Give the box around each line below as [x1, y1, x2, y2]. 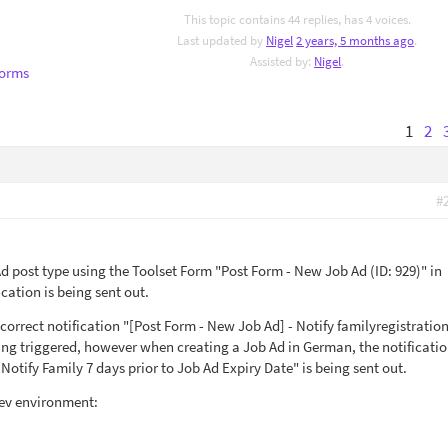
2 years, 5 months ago [296, 32, 415, 49]
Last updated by [177, 32, 267, 49]
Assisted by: [250, 53, 315, 70]
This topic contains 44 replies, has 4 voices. [183, 11, 411, 28]
